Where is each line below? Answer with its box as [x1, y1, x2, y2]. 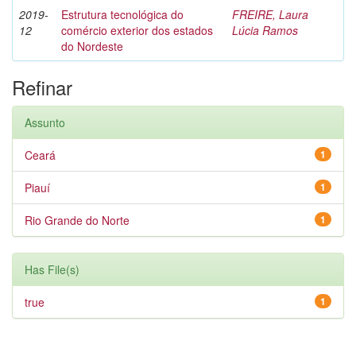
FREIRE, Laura [232, 6, 308, 22]
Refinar [12, 73, 72, 101]
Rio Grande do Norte [25, 212, 130, 228]
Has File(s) [25, 261, 79, 277]
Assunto [25, 114, 65, 130]
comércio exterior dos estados [61, 22, 213, 38]
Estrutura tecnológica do [61, 6, 184, 22]
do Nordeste [61, 38, 123, 54]
